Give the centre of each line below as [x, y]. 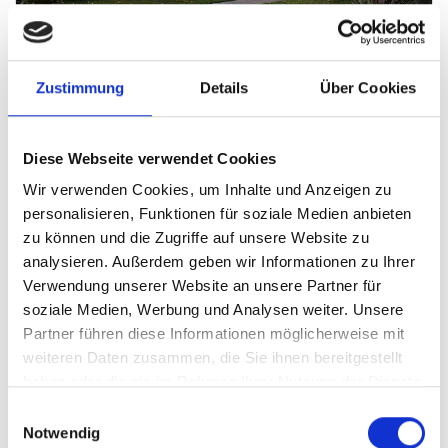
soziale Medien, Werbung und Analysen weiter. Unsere [213, 310]
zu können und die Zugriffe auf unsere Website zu [196, 238]
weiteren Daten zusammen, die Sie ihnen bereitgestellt [213, 358]
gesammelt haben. [87, 406]
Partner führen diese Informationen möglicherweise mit [214, 334]
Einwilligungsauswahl [77, 412]
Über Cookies [368, 87]
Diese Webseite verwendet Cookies [149, 158]
